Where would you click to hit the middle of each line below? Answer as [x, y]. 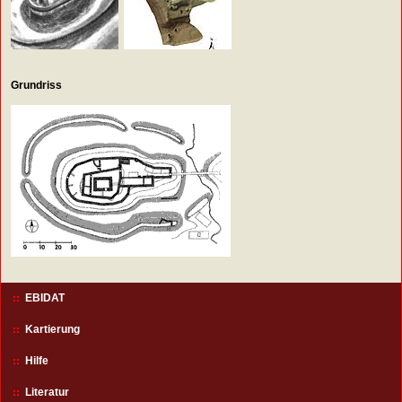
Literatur [47, 393]
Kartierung [52, 330]
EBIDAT [45, 298]
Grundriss [37, 85]
